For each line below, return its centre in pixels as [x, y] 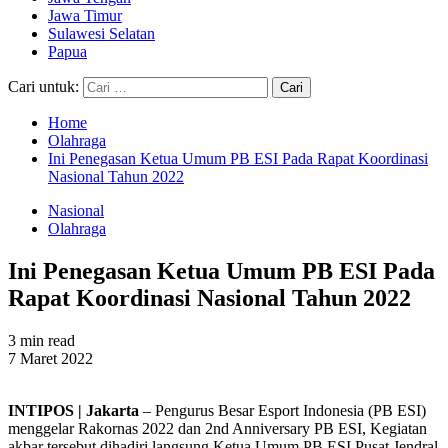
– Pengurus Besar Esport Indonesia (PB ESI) [282, 410]
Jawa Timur [85, 15]
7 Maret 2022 [50, 358]
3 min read [41, 340]
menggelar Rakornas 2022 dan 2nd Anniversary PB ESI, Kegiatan [217, 428]
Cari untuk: [43, 86]
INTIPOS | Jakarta [73, 410]
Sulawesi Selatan [101, 33]
